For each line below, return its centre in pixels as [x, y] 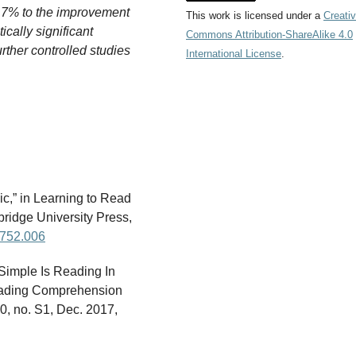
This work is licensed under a [255, 15]
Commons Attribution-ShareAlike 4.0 [269, 34]
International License [234, 53]
